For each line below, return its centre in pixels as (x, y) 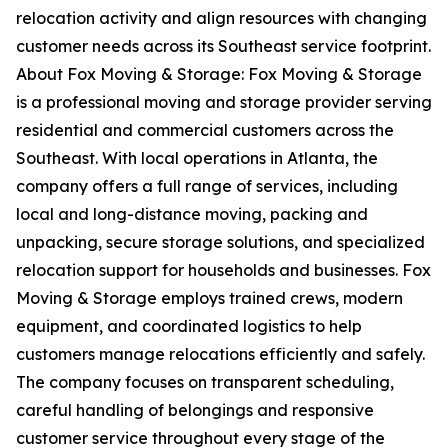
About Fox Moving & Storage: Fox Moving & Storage (219, 74)
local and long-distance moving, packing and (192, 214)
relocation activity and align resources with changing (221, 18)
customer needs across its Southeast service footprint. (223, 46)
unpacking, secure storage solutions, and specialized (220, 242)
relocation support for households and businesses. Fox (223, 270)
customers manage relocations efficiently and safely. (220, 354)
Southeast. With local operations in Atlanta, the (197, 158)
